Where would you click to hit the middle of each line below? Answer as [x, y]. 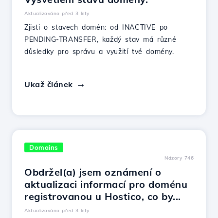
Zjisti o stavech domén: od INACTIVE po [96, 27]
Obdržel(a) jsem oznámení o [93, 172]
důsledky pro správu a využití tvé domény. [99, 52]
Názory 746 [179, 158]
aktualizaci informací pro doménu [106, 184]
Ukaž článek [49, 84]
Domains [44, 147]
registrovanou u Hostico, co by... [103, 196]
